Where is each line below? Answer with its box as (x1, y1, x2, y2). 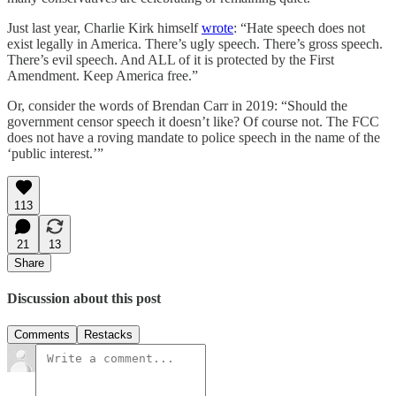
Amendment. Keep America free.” (7, 67, 198, 83)
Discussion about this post (7, 290, 161, 306)
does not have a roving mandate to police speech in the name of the (7, 129, 380, 145)
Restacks (84, 328, 133, 342)
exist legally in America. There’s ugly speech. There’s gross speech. (7, 35, 383, 51)
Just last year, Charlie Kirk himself (7, 19, 202, 35)
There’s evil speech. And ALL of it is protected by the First (7, 51, 334, 67)
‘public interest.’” (7, 145, 103, 161)
